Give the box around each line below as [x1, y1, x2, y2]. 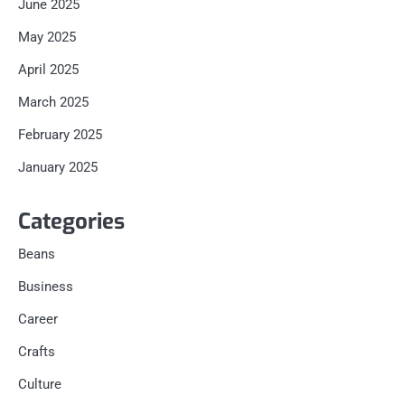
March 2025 [18, 94, 89, 111]
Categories [18, 207, 125, 237]
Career [18, 311, 58, 328]
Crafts [18, 344, 55, 361]
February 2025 [18, 127, 102, 144]
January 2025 [18, 159, 98, 176]
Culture [18, 376, 61, 393]
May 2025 [18, 29, 76, 46]
